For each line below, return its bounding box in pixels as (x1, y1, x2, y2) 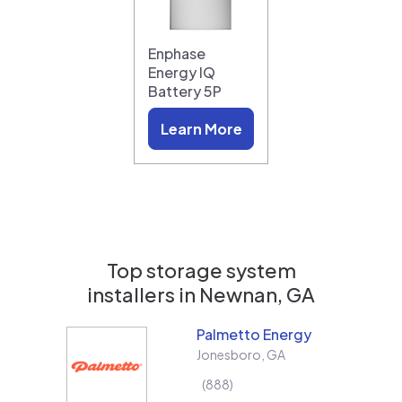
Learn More (160, 118, 242, 138)
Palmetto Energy (197, 324, 311, 344)
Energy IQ (148, 62, 215, 82)
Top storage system (106, 257, 296, 283)
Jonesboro (197, 345, 261, 363)
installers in (87, 281, 199, 307)
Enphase (148, 43, 205, 63)
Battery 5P (148, 81, 222, 100)
